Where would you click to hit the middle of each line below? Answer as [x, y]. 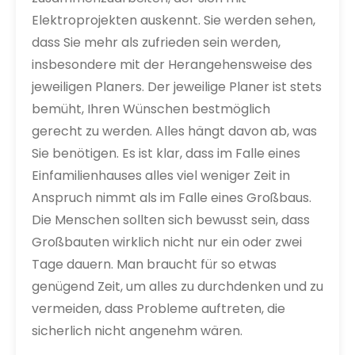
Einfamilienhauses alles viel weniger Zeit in [161, 176]
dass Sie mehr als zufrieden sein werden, [156, 43]
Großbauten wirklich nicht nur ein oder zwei [167, 242]
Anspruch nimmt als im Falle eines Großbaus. [172, 198]
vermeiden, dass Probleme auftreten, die [158, 309]
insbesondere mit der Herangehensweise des [172, 65]
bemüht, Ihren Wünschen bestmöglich [151, 109]
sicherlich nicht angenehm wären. [137, 331]
